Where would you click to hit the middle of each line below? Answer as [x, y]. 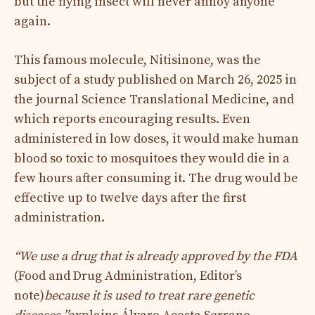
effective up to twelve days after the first [130, 198]
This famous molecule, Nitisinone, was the [137, 60]
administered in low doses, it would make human [156, 139]
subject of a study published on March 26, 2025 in [155, 79]
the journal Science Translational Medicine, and [154, 99]
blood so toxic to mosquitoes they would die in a [152, 158]
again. [32, 21]
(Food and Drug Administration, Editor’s [128, 276]
